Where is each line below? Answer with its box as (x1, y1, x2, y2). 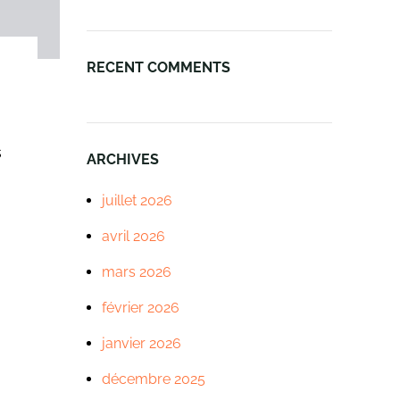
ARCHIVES (86, 151, 159, 169)
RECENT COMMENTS (86, 59, 230, 77)
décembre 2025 (101, 371, 205, 388)
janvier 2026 (101, 335, 181, 353)
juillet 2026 (101, 192, 172, 210)
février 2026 (101, 299, 179, 317)
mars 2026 (101, 263, 171, 281)
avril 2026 (101, 228, 165, 246)
